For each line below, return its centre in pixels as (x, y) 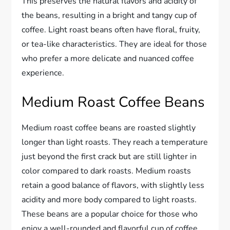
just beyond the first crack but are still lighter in (109, 157)
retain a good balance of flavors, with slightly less (113, 186)
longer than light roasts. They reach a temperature (115, 142)
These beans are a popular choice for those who (110, 214)
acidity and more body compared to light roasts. (109, 200)
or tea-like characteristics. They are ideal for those (114, 44)
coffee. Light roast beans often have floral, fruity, (111, 30)
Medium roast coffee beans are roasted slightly (109, 128)
